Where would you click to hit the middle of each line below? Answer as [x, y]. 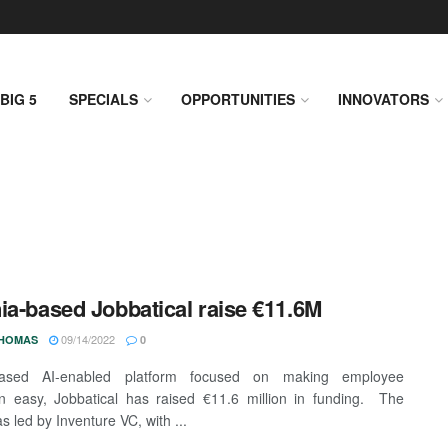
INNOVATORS [383, 99]
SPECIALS [103, 99]
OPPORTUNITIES [238, 99]
